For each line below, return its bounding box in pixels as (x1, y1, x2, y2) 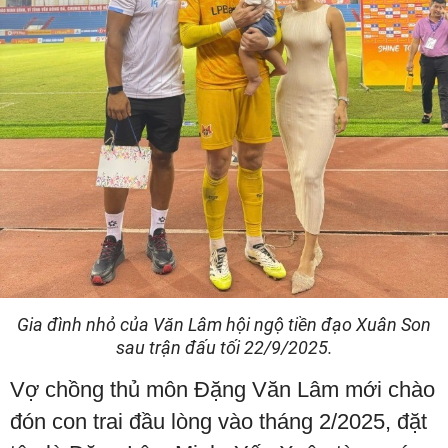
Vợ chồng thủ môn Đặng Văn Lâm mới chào (10, 377, 435, 403)
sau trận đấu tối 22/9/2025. (115, 337, 333, 359)
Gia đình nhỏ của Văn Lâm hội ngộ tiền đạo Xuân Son (17, 314, 431, 336)
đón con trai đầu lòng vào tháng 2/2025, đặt (10, 409, 427, 435)
